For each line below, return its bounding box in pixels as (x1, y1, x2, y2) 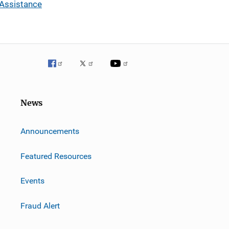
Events (20, 175, 44, 186)
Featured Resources (20, 151, 91, 161)
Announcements (20, 126, 79, 136)
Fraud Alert (20, 200, 60, 211)
